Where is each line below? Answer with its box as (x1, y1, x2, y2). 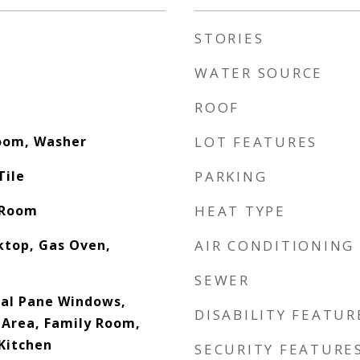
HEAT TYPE (194, 202, 286, 220)
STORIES (194, 29, 264, 47)
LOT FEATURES (194, 133, 317, 151)
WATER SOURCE (194, 63, 323, 82)
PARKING (194, 167, 268, 186)
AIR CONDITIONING (194, 236, 354, 255)
